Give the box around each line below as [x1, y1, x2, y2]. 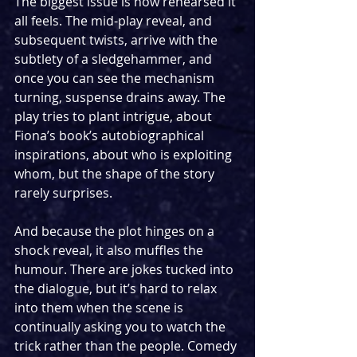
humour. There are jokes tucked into [14, 260, 237, 278]
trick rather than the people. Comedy [14, 336, 240, 355]
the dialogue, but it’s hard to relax [14, 279, 220, 297]
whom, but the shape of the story [14, 164, 218, 182]
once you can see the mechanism [14, 69, 218, 87]
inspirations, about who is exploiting [14, 145, 235, 163]
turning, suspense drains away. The [14, 88, 229, 106]
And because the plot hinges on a [14, 222, 218, 240]
